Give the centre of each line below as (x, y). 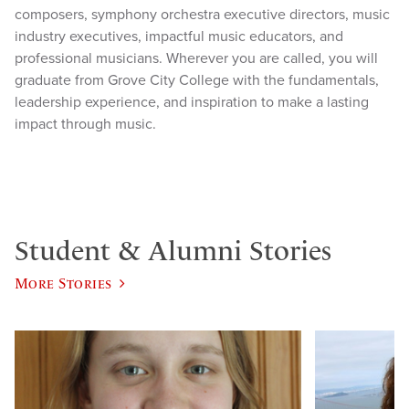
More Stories (63, 283)
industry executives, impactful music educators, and (179, 37)
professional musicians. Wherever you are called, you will (196, 59)
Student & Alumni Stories (173, 252)
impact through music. (85, 125)
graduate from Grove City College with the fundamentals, (197, 81)
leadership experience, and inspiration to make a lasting (192, 103)
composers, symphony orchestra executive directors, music (202, 15)
